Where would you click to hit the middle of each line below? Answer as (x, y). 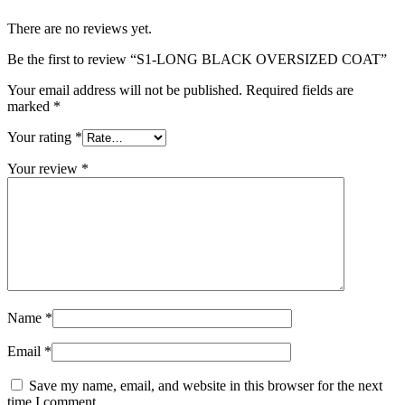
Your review (44, 168)
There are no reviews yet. (80, 28)
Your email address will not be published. (125, 89)
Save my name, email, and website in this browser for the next (206, 385)
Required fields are (300, 89)
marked (30, 106)
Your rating (41, 137)
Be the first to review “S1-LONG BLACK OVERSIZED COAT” (197, 59)
